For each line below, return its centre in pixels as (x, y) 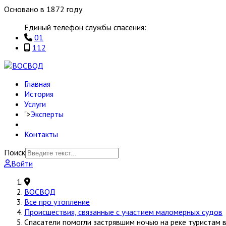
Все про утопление (57, 202)
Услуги (35, 104)
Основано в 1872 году (43, 9)
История (39, 94)
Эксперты (47, 114)
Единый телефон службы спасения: (85, 27)
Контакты (41, 134)
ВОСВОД (40, 192)
